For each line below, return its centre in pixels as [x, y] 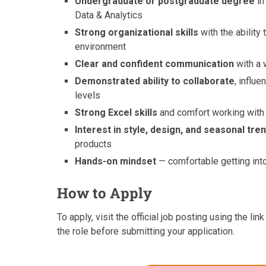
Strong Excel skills [116, 113]
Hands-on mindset [116, 161]
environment [101, 47]
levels [88, 96]
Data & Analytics [109, 15]
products [94, 144]
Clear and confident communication [155, 64]
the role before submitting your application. [146, 232]
